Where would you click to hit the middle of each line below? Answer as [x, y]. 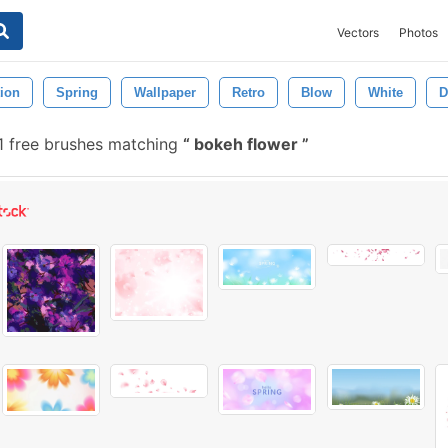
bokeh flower [246, 144]
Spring [77, 92]
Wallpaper [165, 92]
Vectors [358, 32]
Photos [418, 32]
